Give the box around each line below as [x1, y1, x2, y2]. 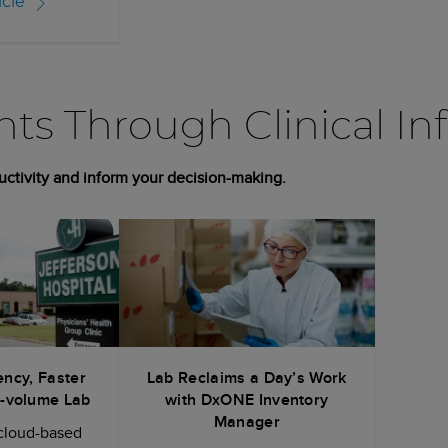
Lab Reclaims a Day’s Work [146, 365, 347, 389]
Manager [213, 409, 280, 433]
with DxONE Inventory [165, 387, 329, 411]
